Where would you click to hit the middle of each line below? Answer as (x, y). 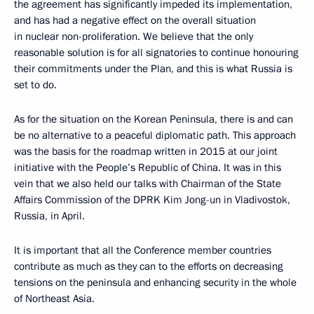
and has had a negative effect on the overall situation (135, 20)
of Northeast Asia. (54, 299)
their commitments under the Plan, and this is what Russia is (153, 69)
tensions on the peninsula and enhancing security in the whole (155, 282)
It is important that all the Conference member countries (143, 250)
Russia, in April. (49, 216)
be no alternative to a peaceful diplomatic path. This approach (155, 135)
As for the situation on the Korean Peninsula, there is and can (153, 119)
